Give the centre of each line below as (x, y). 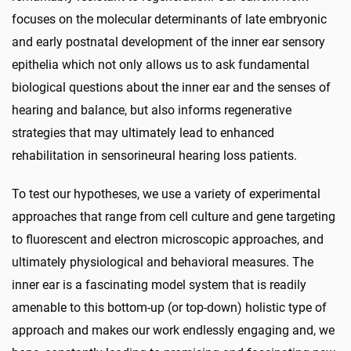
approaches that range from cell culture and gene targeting (174, 217)
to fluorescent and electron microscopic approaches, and (168, 239)
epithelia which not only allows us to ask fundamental (161, 65)
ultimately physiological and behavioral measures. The (163, 262)
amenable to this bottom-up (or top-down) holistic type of (169, 308)
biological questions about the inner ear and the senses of (171, 87)
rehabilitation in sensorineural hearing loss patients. (154, 156)
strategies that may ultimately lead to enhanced (143, 133)
